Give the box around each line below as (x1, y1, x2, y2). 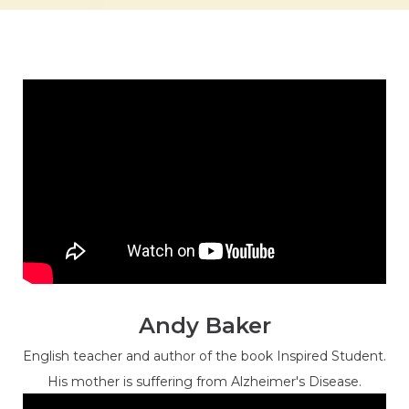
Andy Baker (138, 311, 271, 339)
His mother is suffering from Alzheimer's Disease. (47, 372, 362, 390)
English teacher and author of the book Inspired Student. (23, 347, 386, 364)
